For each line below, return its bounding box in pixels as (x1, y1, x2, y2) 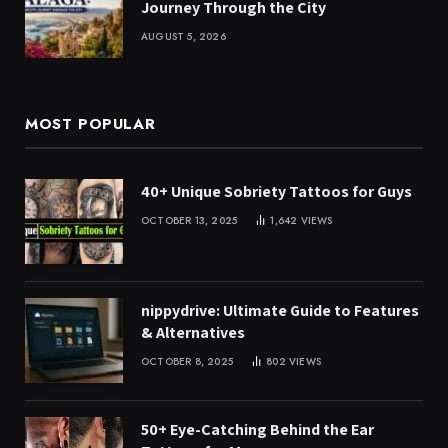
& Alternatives (141, 321, 245, 343)
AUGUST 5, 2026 (141, 28, 226, 44)
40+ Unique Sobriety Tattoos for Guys (141, 180, 412, 202)
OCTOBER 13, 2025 (141, 212, 238, 228)
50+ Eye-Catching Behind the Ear (141, 419, 374, 441)
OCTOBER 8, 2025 (141, 353, 233, 369)
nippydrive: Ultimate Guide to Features (141, 299, 419, 321)
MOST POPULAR (25, 112, 156, 135)
